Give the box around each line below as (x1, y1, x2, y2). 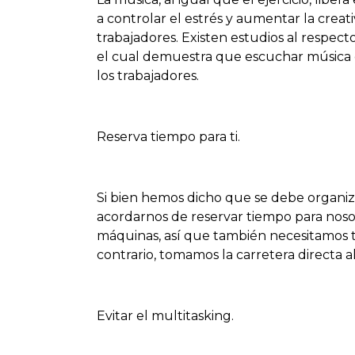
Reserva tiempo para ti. (97, 128, 240, 144)
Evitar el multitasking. (97, 307, 234, 323)
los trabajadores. (97, 68, 199, 84)
